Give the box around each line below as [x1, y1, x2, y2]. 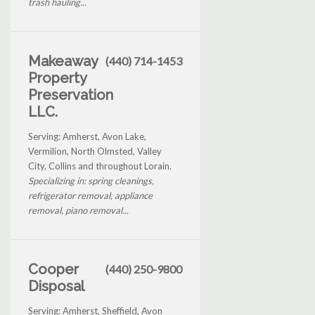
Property [28, 69, 86, 86]
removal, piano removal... [28, 204, 129, 216]
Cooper [28, 260, 79, 278]
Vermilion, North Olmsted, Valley [28, 145, 162, 157]
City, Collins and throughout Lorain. [28, 160, 172, 172]
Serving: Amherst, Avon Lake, [28, 130, 146, 142]
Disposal [28, 277, 84, 295]
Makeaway [28, 52, 98, 70]
